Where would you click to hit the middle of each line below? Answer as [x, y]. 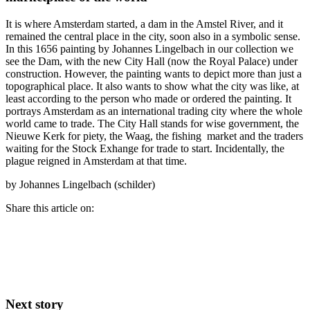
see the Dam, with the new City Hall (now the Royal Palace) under [152, 61]
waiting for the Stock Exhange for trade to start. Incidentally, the [145, 148]
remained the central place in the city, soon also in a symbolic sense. [153, 36]
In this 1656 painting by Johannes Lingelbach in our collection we [149, 48]
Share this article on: [50, 208]
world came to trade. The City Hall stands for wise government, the [152, 123]
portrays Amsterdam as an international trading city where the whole [154, 111]
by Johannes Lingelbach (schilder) [80, 184]
